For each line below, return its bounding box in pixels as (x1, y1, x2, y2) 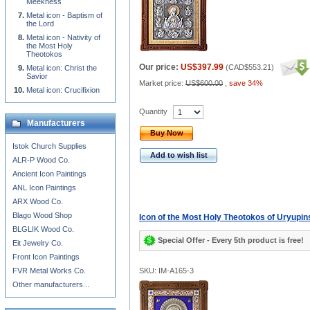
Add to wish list (150, 151, 208, 159)
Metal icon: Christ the (26, 64, 97, 72)
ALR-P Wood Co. (12, 156, 70, 164)
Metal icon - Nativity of (26, 33, 100, 42)
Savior (26, 72, 48, 80)
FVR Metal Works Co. (12, 266, 86, 275)
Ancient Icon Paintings (12, 170, 86, 178)
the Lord (26, 19, 54, 28)
